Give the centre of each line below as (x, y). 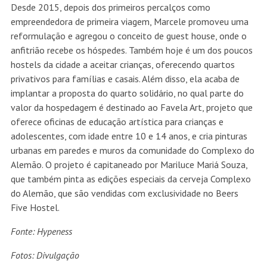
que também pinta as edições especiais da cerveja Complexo (131, 179)
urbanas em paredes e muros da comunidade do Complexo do (132, 150)
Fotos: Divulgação (45, 255)
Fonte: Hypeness (41, 232)
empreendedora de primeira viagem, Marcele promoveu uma (129, 22)
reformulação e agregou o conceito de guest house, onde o (128, 36)
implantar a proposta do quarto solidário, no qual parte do (127, 93)
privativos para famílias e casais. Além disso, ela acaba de (125, 79)
